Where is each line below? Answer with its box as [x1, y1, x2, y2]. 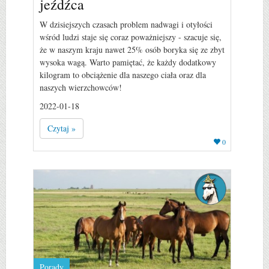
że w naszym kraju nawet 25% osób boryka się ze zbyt [40, 43, 225, 55]
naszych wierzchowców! [40, 81, 122, 93]
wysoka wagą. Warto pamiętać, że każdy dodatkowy [40, 56, 216, 68]
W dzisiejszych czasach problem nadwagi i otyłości [40, 18, 213, 30]
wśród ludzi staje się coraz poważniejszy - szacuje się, [40, 31, 222, 43]
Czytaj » [47, 122, 76, 134]
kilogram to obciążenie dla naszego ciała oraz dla [40, 68, 206, 80]
